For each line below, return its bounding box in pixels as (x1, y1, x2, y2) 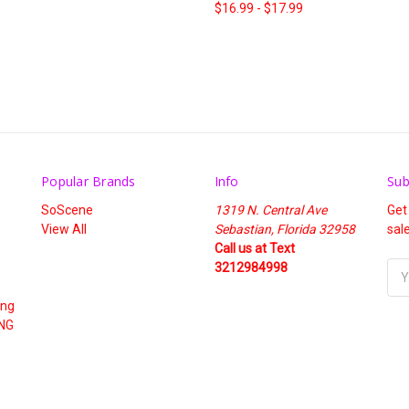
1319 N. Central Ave (214, 203, 327, 218)
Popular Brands (41, 173, 136, 191)
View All (41, 222, 87, 237)
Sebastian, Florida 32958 (214, 222, 355, 237)
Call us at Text (214, 241, 295, 257)
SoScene (41, 203, 93, 218)
